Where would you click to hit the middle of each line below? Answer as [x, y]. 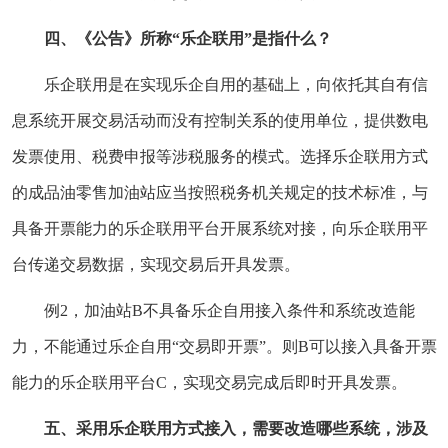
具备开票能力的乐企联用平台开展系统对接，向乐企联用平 [220, 228]
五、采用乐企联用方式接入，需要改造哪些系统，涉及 [236, 428]
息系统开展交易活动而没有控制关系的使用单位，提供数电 [220, 120]
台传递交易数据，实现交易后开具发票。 [156, 264]
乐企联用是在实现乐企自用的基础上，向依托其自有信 [236, 84]
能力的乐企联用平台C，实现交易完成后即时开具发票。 [209, 382]
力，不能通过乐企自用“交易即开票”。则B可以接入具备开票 [224, 346]
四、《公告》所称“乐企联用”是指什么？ [188, 38]
